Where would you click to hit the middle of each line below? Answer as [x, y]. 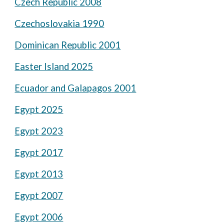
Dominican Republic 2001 [68, 45]
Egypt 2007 [39, 195]
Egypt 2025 [39, 109]
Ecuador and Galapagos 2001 [75, 88]
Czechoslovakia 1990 [59, 23]
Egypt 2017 [39, 152]
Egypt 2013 [39, 174]
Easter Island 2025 [54, 66]
